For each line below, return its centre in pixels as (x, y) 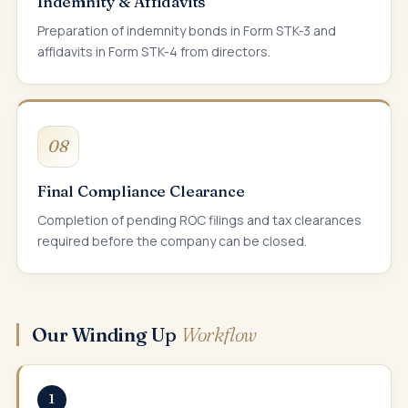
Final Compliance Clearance (141, 190)
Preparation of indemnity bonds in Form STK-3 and (187, 30)
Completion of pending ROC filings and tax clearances (199, 219)
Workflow (219, 334)
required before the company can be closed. (172, 240)
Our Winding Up (107, 334)
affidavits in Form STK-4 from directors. (154, 51)
